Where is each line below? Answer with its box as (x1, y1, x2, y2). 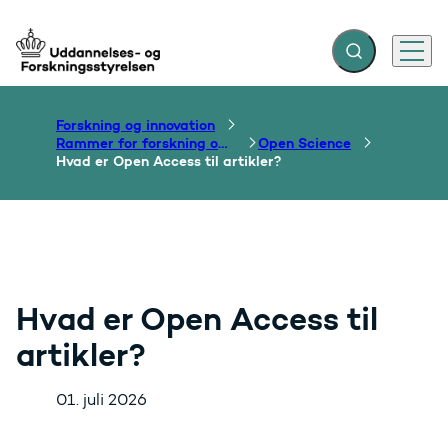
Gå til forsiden (15, 50, 123, 70)
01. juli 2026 (56, 390, 147, 410)
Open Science (258, 134, 351, 152)
